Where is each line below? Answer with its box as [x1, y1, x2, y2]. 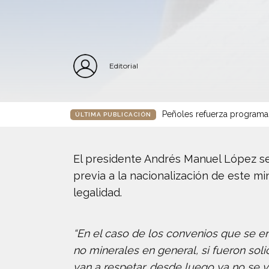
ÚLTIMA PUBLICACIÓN [75, 110, 151, 118]
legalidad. [73, 186, 122, 199]
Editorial [109, 61, 138, 70]
